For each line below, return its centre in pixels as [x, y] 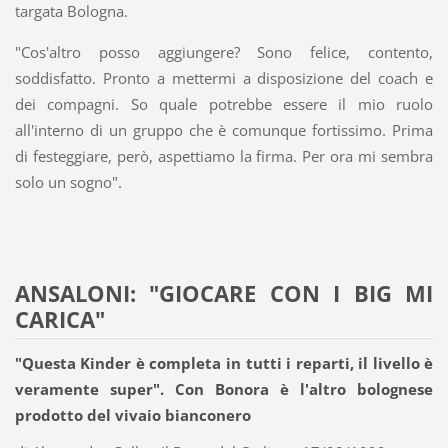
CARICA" [59, 320]
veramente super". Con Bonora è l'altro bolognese [224, 389]
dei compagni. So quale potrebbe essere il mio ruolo [224, 104]
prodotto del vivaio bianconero [132, 415]
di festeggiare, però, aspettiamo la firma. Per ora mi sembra [224, 156]
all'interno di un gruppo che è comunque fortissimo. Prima [224, 130]
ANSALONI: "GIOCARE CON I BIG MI [224, 294]
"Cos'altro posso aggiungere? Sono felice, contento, [224, 52]
